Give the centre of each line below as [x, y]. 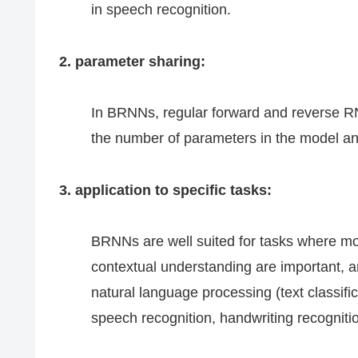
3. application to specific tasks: [165, 190]
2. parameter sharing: [132, 61]
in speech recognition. [161, 10]
